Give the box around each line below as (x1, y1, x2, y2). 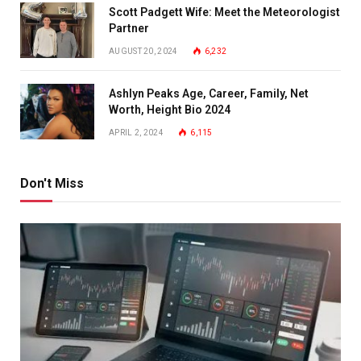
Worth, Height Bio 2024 (109, 102, 230, 116)
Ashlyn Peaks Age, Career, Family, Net (109, 86, 309, 100)
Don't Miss (20, 175, 84, 191)
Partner (109, 21, 149, 35)
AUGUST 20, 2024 (109, 46, 178, 56)
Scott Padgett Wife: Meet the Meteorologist (109, 5, 340, 19)
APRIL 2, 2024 (109, 127, 164, 137)
